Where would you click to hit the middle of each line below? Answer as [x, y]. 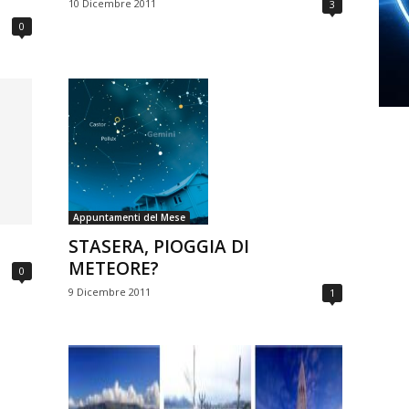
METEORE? [113, 269]
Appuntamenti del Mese [129, 218]
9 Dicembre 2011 [109, 292]
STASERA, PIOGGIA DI [158, 247]
